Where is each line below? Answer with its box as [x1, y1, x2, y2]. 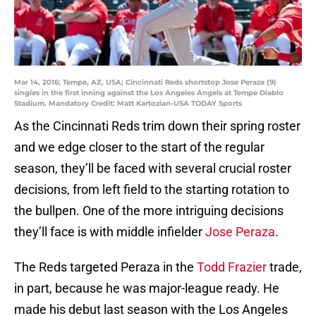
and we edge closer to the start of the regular [14, 140, 265, 155]
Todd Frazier [197, 260, 267, 275]
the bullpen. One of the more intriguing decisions [14, 203, 284, 219]
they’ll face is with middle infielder [14, 224, 205, 240]
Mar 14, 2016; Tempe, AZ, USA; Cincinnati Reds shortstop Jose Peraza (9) [14, 78, 276, 87]
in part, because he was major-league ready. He [14, 281, 279, 296]
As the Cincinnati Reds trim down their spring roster [14, 119, 300, 134]
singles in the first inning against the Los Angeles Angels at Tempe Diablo [14, 88, 284, 98]
